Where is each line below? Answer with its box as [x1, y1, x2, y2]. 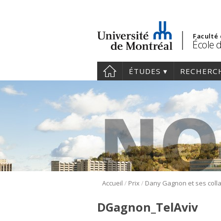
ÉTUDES [129, 66, 161, 76]
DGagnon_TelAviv [97, 199, 198, 216]
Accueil [102, 179, 123, 188]
